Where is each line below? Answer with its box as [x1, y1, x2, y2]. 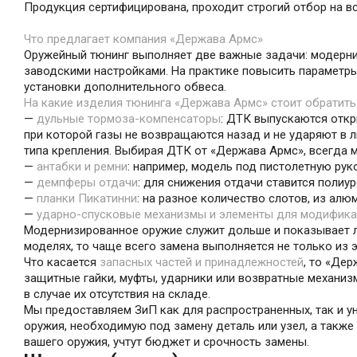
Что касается [24, 255, 100, 269]
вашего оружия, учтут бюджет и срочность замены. [24, 335, 309, 349]
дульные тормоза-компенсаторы [37, 112, 221, 126]
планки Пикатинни [37, 191, 137, 206]
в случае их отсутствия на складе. [24, 287, 210, 301]
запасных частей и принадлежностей [100, 255, 304, 269]
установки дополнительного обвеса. [24, 80, 226, 94]
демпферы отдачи [33, 175, 138, 190]
